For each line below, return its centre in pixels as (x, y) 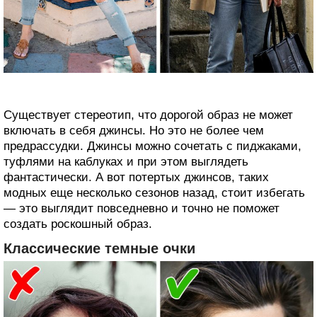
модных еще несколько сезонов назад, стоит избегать (154, 192)
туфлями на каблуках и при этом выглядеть (126, 161)
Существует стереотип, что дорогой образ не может (148, 115)
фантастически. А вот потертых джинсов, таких (136, 177)
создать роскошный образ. (78, 224)
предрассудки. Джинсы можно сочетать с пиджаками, (152, 146)
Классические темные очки (99, 248)
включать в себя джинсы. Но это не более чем (134, 130)
